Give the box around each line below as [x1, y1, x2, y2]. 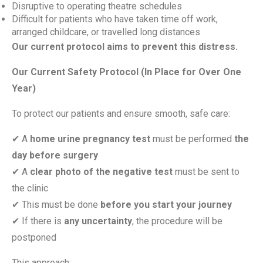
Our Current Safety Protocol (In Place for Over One [12, 66, 241, 77]
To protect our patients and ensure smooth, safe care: [12, 108, 230, 119]
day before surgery [12, 150, 98, 161]
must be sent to [173, 166, 240, 177]
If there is [19, 215, 64, 227]
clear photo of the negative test [30, 166, 173, 177]
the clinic [12, 183, 48, 194]
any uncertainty [64, 215, 132, 227]
